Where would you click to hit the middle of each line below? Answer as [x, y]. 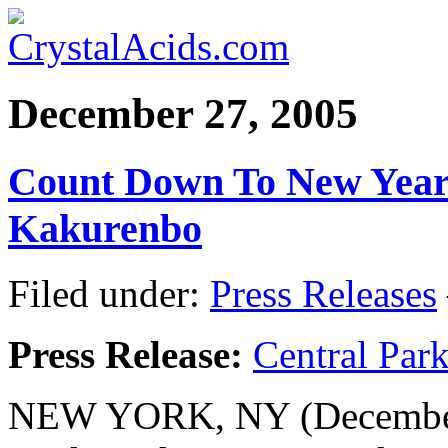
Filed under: [109, 293]
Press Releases [323, 293]
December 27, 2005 [183, 113]
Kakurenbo [105, 228]
